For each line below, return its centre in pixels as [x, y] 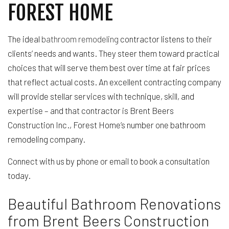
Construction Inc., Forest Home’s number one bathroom [107, 125]
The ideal [25, 39]
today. [19, 175]
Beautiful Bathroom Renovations [114, 203]
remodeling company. [47, 139]
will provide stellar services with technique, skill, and [101, 96]
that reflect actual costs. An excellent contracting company [114, 82]
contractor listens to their [165, 39]
